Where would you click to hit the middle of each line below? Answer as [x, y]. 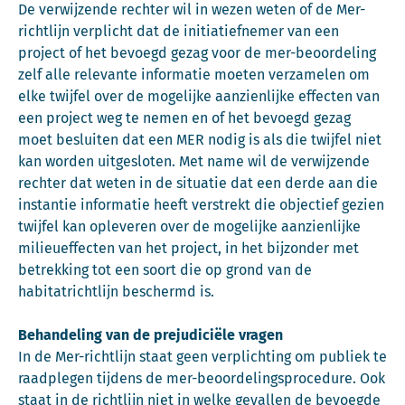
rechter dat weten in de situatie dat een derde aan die [198, 183]
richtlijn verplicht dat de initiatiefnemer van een [179, 31]
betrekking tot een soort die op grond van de [165, 270]
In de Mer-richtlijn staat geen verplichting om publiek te [202, 357]
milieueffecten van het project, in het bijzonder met [188, 248]
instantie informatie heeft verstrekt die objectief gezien [201, 205]
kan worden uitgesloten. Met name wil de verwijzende [194, 161]
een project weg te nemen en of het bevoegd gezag [184, 118]
